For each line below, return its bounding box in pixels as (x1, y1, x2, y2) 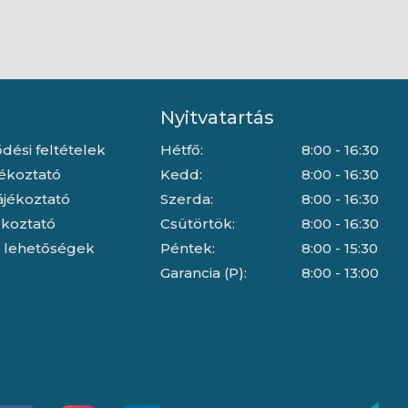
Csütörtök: (159, 215, 235, 233)
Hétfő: (159, 141, 203, 159)
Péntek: (159, 240, 215, 258)
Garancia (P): (159, 264, 247, 282)
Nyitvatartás (159, 107, 274, 129)
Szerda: (159, 190, 213, 209)
